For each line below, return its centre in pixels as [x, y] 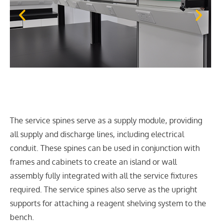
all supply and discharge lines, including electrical [97, 134]
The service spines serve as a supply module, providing [106, 120]
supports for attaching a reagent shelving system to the [108, 203]
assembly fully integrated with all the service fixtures [104, 176]
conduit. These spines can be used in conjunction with [105, 148]
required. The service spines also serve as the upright [104, 189]
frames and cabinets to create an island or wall [93, 162]
